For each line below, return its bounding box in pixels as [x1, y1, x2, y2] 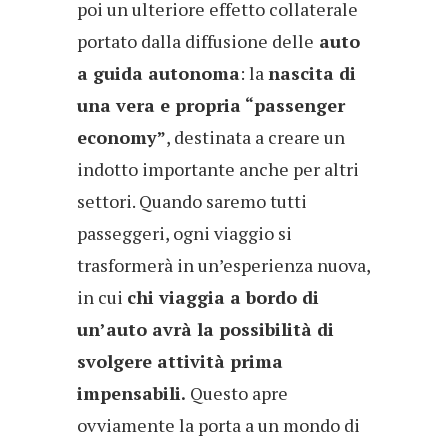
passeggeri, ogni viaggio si [77, 221, 292, 246]
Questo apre [186, 381, 288, 406]
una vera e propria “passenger [77, 93, 345, 118]
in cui [77, 285, 127, 310]
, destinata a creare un [166, 125, 345, 150]
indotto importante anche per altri [77, 157, 359, 182]
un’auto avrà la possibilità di [77, 317, 334, 342]
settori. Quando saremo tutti [77, 189, 307, 214]
